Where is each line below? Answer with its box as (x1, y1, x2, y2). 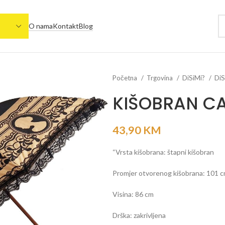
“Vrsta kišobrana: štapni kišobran (113, 148, 214, 156)
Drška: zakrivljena (113, 211, 166, 219)
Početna (113, 74, 139, 82)
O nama (29, 22, 53, 30)
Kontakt (53, 22, 79, 30)
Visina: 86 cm (113, 190, 154, 198)
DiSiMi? (182, 74, 206, 82)
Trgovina (147, 74, 174, 82)
